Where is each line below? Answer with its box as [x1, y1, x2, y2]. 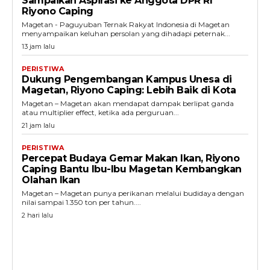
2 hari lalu [22, 211, 53, 219]
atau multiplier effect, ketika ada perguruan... [22, 108, 179, 117]
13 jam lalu [22, 42, 55, 51]
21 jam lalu [22, 121, 55, 130]
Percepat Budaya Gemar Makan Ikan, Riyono [22, 152, 239, 164]
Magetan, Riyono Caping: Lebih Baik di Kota [22, 84, 236, 96]
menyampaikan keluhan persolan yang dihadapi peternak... [22, 29, 230, 38]
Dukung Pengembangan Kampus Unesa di [22, 74, 232, 85]
